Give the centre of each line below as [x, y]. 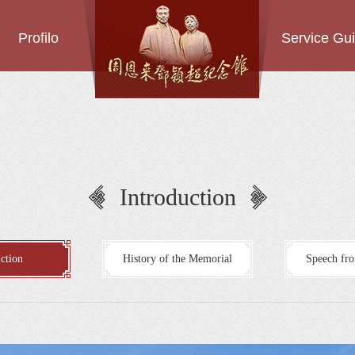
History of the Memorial [177, 259]
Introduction [177, 197]
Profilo [38, 38]
